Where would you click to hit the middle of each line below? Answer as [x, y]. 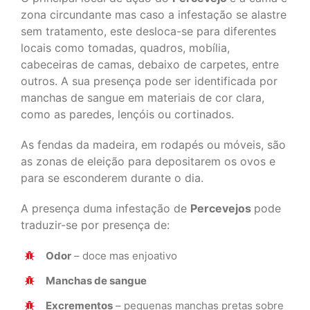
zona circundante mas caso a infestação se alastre [154, 15]
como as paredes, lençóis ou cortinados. [127, 115]
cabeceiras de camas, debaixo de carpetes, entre [150, 65]
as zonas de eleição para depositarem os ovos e [148, 162]
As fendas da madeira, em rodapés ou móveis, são [153, 145]
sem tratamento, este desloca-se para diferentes [148, 31]
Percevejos [222, 209]
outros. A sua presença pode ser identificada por [149, 81]
